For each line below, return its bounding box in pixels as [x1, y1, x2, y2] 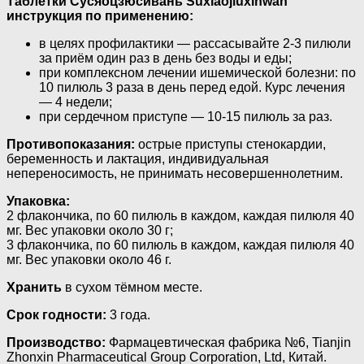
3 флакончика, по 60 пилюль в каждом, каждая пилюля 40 [6, 237, 354, 252]
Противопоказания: [6, 136, 135, 151]
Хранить [6, 279, 62, 294]
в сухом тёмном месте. [62, 279, 202, 294]
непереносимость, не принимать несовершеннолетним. [6, 166, 343, 180]
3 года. [106, 307, 150, 322]
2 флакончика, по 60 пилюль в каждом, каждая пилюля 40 [6, 208, 354, 223]
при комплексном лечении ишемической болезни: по [39, 65, 356, 80]
